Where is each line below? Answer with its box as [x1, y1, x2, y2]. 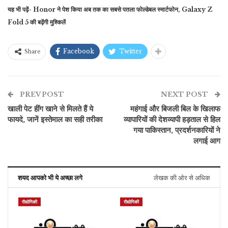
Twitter [119, 47, 142, 55]
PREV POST [18, 90, 64, 99]
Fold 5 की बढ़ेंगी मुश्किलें [8, 18, 66, 26]
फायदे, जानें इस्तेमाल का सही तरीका [8, 115, 102, 125]
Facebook [63, 47, 94, 55]
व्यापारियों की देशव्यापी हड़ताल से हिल [124, 115, 220, 125]
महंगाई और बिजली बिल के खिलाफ [130, 104, 220, 114]
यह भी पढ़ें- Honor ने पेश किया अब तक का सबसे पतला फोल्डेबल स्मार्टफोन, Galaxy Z [8, 6, 213, 14]
